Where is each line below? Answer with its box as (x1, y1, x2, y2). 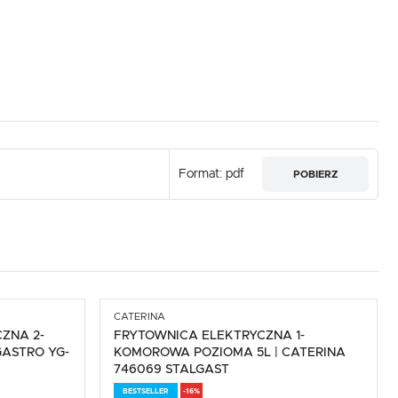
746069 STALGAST (114, 363, 230, 377)
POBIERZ (292, 169, 338, 179)
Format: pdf (178, 167, 244, 180)
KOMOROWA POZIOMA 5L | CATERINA (114, 346, 346, 360)
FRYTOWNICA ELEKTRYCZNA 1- (114, 330, 306, 343)
